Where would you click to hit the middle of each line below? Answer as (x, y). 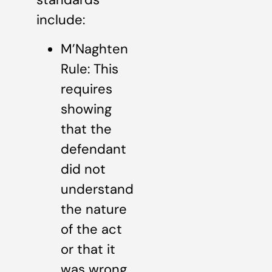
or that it (88, 249)
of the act (91, 229)
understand (97, 189)
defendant (93, 149)
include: (61, 20)
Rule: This (90, 69)
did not (83, 169)
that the (86, 129)
